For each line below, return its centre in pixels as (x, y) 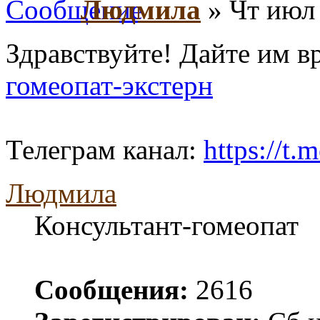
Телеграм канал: (105, 149)
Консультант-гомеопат (166, 225)
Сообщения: (111, 289)
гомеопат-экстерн (109, 85)
